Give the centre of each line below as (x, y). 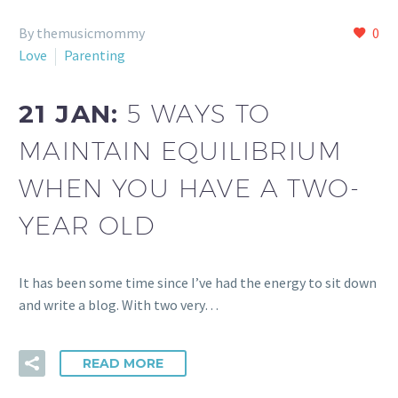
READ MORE (123, 363)
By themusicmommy (82, 33)
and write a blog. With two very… (119, 305)
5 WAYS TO (199, 113)
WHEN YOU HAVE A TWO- (189, 187)
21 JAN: (73, 113)
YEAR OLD (87, 225)
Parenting (95, 55)
